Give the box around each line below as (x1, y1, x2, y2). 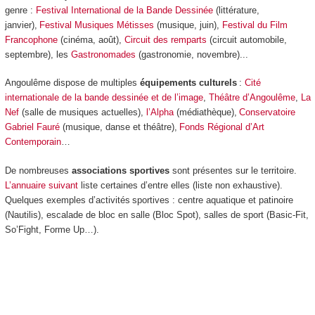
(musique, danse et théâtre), (59, 122, 179, 133)
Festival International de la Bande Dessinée (35, 4, 213, 15)
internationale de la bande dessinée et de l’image (4, 92, 203, 103)
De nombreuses (4, 165, 72, 176)
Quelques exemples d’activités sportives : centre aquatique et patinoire (4, 194, 293, 205)
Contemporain (4, 136, 61, 148)
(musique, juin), (153, 19, 222, 30)
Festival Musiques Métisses (39, 19, 154, 30)
